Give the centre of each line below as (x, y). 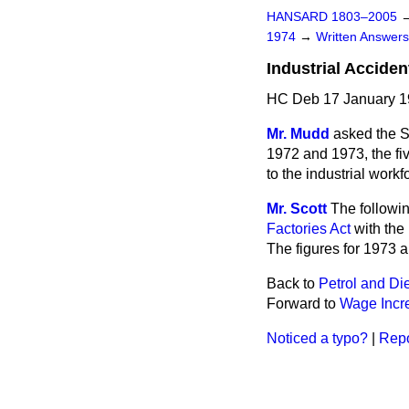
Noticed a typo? (317, 338)
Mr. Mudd (298, 134)
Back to (293, 283)
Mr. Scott (297, 209)
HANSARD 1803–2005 (332, 17)
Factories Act (309, 229)
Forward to (303, 304)
